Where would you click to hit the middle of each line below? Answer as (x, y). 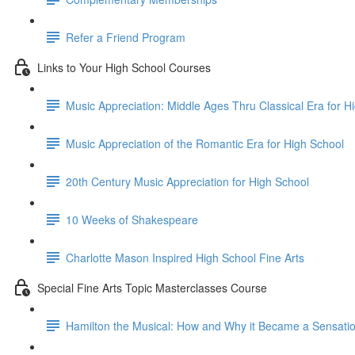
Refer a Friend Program (126, 37)
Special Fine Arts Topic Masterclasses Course (152, 287)
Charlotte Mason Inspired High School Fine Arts (185, 257)
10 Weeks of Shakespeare (132, 219)
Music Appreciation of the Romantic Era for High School (205, 143)
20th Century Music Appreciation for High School (187, 181)
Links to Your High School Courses (124, 67)
